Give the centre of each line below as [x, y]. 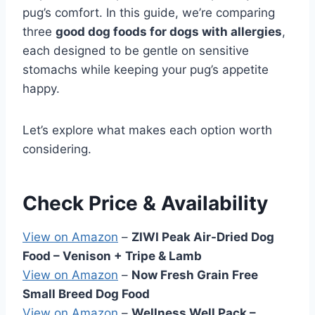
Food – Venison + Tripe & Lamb [112, 256]
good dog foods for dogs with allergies [169, 31]
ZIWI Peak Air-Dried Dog [203, 237]
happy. [41, 88]
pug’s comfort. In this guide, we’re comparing [149, 12]
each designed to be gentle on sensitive [136, 50]
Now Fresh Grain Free [195, 275]
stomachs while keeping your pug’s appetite [146, 69]
